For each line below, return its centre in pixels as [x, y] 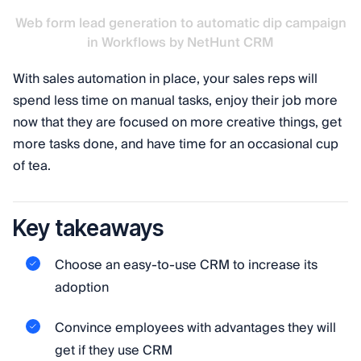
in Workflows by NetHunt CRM [180, 42]
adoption [82, 288]
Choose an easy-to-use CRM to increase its [186, 266]
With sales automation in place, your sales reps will [165, 79]
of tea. [32, 166]
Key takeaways [88, 228]
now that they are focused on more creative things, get [177, 122]
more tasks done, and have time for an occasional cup [176, 144]
